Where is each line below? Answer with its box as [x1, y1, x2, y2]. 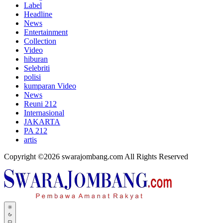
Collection [24, 37, 56, 45]
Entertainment [24, 28, 68, 36]
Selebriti [24, 64, 50, 72]
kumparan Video [24, 82, 76, 90]
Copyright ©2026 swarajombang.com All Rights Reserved [4, 152, 188, 161]
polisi [24, 73, 41, 81]
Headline [24, 10, 52, 18]
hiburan [24, 55, 48, 63]
